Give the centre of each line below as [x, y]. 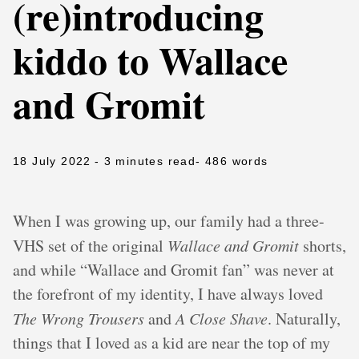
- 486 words [232, 161]
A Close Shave [222, 318]
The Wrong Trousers [79, 318]
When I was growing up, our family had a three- [169, 221]
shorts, [323, 246]
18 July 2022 [52, 161]
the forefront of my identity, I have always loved [168, 294]
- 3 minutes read [145, 161]
